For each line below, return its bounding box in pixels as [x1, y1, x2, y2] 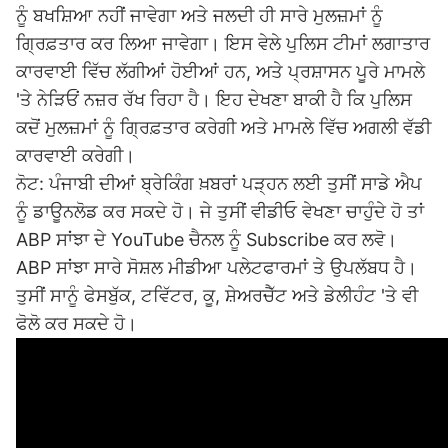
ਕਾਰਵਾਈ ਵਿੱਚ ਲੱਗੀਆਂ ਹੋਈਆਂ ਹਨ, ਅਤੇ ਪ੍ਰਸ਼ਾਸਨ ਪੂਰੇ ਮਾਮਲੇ [16, 61, 425, 82]
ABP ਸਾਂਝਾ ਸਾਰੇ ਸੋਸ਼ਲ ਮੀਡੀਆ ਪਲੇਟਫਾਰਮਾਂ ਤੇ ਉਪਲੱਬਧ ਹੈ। [16, 257, 417, 278]
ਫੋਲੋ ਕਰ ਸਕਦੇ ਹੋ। [16, 313, 137, 334]
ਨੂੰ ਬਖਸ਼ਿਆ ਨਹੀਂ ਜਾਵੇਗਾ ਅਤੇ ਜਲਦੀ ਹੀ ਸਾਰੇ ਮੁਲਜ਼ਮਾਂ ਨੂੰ [16, 5, 383, 26]
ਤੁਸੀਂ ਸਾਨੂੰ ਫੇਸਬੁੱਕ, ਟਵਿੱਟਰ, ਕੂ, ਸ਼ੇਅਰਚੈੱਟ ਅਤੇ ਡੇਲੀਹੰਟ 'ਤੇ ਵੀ [16, 285, 418, 306]
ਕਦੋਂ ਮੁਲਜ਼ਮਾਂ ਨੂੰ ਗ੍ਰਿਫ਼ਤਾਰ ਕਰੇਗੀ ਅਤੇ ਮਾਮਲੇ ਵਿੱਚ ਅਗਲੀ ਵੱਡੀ [16, 117, 431, 138]
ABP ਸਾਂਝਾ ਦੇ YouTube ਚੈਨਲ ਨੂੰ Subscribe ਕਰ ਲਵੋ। [16, 229, 397, 250]
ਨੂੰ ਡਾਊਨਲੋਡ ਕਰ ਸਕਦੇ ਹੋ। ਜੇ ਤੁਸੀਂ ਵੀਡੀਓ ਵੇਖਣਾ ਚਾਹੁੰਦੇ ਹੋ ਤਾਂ [16, 201, 424, 222]
